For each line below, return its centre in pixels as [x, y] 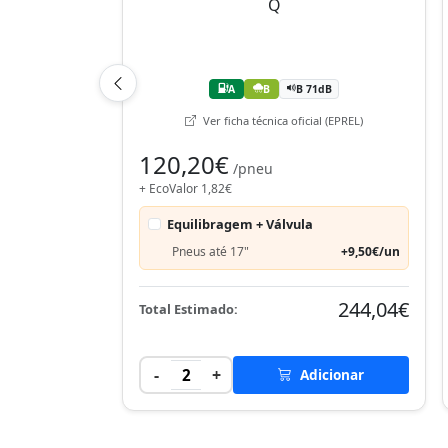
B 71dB [314, 88]
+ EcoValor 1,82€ [185, 188]
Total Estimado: [188, 309]
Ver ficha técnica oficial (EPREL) [281, 120]
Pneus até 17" [210, 251]
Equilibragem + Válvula [240, 223]
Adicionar [330, 374]
